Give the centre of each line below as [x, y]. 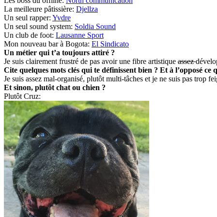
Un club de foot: [30, 35]
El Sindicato [110, 44]
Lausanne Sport [80, 35]
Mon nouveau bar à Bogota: [48, 44]
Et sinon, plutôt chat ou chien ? [55, 88]
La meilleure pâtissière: [40, 9]
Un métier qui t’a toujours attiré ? [59, 53]
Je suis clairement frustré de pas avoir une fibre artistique [91, 62]
